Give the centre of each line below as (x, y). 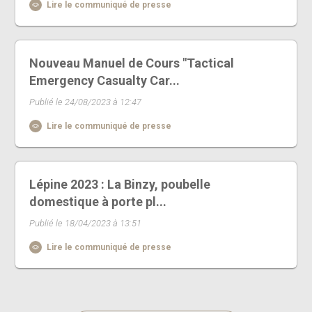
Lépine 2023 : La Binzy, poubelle (120, 184)
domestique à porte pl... (98, 202)
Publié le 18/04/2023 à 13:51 (86, 223)
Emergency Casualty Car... (105, 80)
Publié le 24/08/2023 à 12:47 (86, 102)
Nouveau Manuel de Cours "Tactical (132, 63)
